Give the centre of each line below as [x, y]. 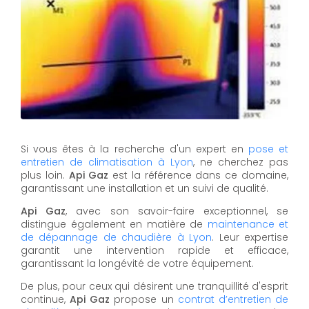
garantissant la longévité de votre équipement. [137, 264]
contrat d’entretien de [233, 300]
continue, [46, 300]
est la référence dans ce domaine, [199, 176]
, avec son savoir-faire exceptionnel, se [177, 211]
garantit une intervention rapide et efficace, [154, 251]
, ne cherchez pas [241, 162]
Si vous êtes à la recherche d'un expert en [134, 149]
